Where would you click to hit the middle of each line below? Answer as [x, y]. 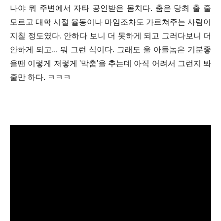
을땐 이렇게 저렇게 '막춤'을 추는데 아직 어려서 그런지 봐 [110, 63]
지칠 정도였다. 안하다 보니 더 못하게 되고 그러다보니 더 [110, 36]
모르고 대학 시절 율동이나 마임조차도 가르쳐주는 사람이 [110, 22]
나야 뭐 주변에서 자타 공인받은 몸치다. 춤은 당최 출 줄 [110, 8]
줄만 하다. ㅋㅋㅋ [40, 77]
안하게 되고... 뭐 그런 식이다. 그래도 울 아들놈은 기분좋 [110, 50]
